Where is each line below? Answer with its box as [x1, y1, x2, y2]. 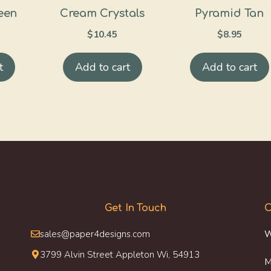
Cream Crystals [59, 7, 145, 19]
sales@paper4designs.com [39, 227, 150, 240]
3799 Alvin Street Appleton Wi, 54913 [39, 248, 200, 261]
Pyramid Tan [194, 7, 264, 19]
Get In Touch [105, 202, 166, 214]
